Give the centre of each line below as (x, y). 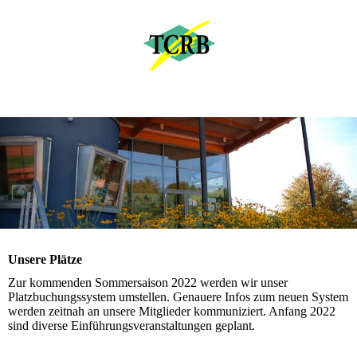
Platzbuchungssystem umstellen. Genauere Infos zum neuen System (178, 297)
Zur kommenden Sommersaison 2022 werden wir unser (148, 283)
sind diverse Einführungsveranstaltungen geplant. (133, 326)
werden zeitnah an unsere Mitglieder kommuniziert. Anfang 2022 (172, 312)
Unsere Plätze (45, 259)
